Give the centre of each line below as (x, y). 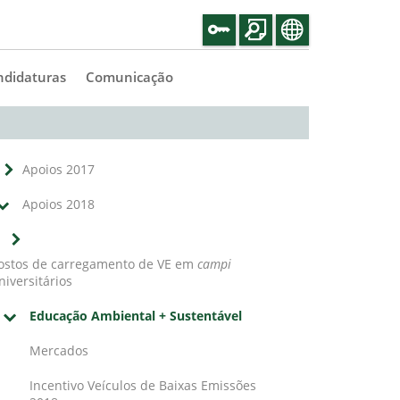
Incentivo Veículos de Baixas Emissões (143, 386)
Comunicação (129, 78)
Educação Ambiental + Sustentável (136, 317)
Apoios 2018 (58, 205)
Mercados (59, 351)
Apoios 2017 (58, 170)
